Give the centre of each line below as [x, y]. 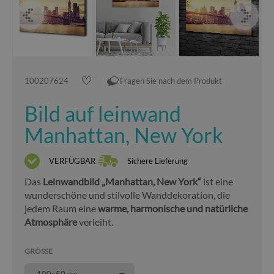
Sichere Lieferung [157, 161]
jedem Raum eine [61, 208]
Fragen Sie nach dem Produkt [171, 81]
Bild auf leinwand [103, 113]
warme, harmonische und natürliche [173, 208]
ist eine [217, 181]
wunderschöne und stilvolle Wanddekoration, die [127, 195]
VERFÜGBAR [72, 161]
